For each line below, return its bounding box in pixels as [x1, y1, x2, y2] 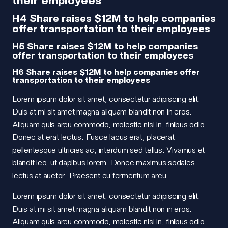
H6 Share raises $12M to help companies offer [12, 67, 200, 76]
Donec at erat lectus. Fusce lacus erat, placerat [12, 132, 175, 141]
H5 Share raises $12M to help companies [12, 40, 198, 51]
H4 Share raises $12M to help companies [12, 12, 216, 24]
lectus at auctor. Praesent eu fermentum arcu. [12, 170, 169, 180]
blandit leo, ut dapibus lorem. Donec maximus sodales [12, 157, 195, 167]
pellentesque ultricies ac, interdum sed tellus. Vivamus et [12, 145, 205, 154]
